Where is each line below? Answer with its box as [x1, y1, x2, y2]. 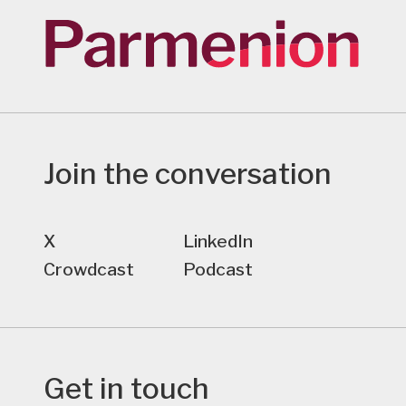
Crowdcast [43, 258, 134, 281]
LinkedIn [183, 230, 253, 253]
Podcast [183, 258, 253, 281]
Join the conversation [43, 156, 332, 192]
